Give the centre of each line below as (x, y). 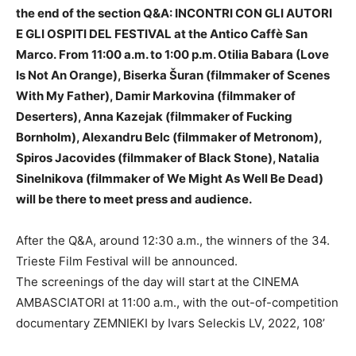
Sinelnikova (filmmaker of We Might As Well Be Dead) (170, 179)
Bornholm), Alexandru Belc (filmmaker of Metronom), (169, 137)
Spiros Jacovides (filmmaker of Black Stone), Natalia (168, 158)
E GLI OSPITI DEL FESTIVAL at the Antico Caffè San (162, 34)
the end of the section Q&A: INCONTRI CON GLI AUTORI (174, 14)
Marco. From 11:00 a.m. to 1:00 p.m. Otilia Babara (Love (172, 55)
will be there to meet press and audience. (134, 199)
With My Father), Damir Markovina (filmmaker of (156, 96)
